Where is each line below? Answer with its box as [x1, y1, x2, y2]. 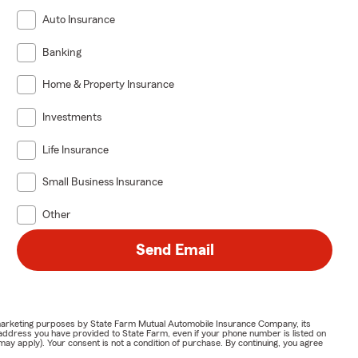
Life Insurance [42, 144, 109, 156]
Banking [42, 46, 82, 58]
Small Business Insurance [42, 177, 164, 189]
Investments [42, 111, 102, 123]
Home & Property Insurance [42, 79, 175, 91]
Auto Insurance [42, 14, 116, 26]
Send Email [135, 241, 214, 258]
